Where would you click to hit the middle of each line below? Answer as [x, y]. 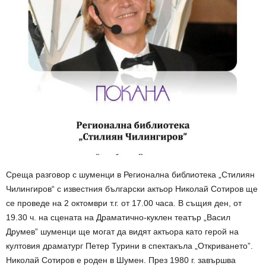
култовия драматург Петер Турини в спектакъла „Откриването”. [129, 246]
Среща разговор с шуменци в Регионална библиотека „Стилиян [130, 174]
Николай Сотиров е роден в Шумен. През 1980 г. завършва [121, 260]
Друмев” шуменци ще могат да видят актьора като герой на [122, 231]
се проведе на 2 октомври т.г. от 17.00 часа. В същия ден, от [124, 203]
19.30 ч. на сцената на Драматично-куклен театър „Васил [118, 217]
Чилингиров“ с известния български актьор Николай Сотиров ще [132, 189]
